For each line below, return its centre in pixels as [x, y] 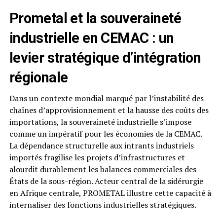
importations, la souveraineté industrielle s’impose [100, 122]
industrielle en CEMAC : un [92, 38]
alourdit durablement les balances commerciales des [103, 169]
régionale [38, 78]
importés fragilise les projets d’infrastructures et [97, 158]
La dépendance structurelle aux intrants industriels [101, 146]
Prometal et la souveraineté [95, 18]
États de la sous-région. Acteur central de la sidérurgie [106, 181]
